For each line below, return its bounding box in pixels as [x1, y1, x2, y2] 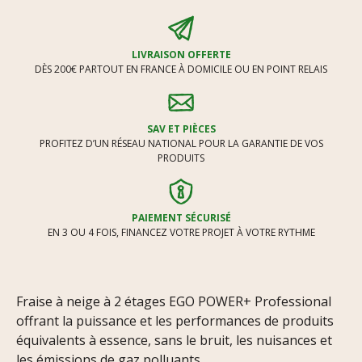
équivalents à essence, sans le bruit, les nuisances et [16, 330, 332, 349]
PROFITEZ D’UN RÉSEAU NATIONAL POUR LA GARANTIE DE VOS [39, 136, 323, 150]
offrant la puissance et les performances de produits [16, 311, 334, 330]
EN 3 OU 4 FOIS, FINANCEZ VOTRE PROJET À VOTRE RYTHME [47, 225, 315, 239]
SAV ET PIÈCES [146, 121, 216, 136]
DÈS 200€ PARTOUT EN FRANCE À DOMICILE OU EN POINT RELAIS [35, 61, 327, 76]
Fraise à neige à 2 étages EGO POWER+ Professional [16, 292, 331, 310]
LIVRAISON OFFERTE [131, 47, 231, 61]
